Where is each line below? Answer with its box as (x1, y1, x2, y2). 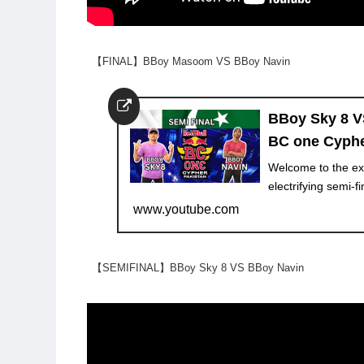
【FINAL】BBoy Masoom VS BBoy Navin (92, 55, 290, 67)
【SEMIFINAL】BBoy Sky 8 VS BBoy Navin (92, 262, 304, 275)
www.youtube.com (133, 202, 240, 217)
